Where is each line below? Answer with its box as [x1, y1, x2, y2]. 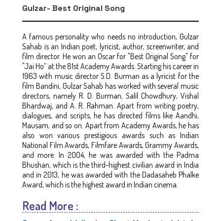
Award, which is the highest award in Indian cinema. [22, 179, 178, 189]
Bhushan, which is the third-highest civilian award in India [22, 159, 199, 170]
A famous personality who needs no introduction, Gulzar [22, 31, 199, 41]
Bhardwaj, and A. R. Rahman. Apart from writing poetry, [22, 100, 199, 110]
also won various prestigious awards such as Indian [22, 130, 199, 140]
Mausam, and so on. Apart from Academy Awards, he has [22, 120, 199, 130]
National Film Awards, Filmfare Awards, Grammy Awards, [22, 140, 199, 150]
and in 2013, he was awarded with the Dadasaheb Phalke [22, 169, 199, 180]
